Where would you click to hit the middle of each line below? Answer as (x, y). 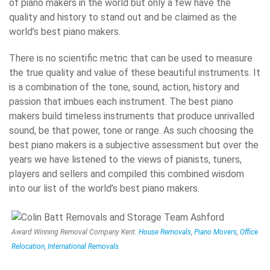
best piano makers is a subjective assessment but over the (134, 145)
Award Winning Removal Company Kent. (75, 232)
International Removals (83, 247)
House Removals (165, 232)
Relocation (28, 247)
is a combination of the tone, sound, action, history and (124, 87)
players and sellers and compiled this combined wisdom (127, 174)
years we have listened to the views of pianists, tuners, (125, 159)
